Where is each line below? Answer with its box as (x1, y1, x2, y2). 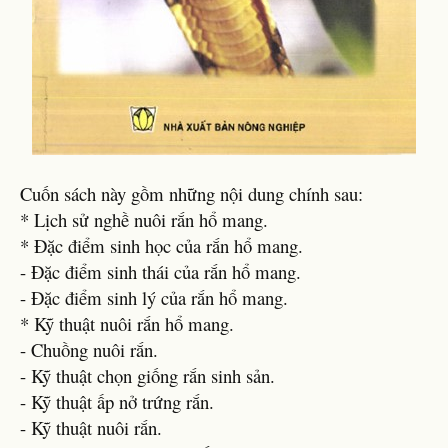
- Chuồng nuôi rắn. (20, 337, 158, 362)
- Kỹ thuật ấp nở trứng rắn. (20, 389, 214, 414)
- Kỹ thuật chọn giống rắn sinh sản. (20, 363, 275, 388)
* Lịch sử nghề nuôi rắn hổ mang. (20, 207, 268, 232)
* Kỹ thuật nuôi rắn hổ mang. (20, 311, 234, 336)
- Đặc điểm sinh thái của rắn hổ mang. (20, 259, 301, 284)
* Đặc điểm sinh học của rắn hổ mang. (20, 233, 303, 258)
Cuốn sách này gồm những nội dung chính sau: (20, 181, 363, 206)
